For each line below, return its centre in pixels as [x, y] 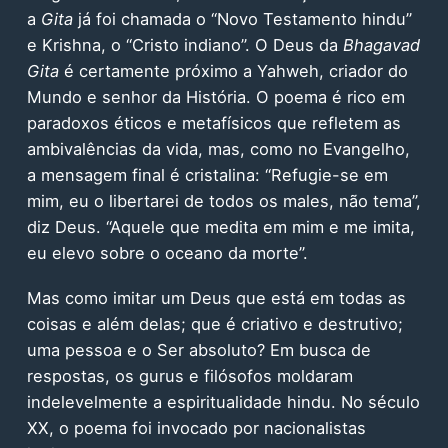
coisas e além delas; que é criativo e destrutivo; [214, 324]
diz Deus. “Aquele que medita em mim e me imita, [220, 227]
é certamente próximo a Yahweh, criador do [233, 71]
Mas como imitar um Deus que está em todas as [216, 298]
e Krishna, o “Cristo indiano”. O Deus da [184, 45]
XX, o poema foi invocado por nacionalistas [196, 428]
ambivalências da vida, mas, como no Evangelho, [218, 149]
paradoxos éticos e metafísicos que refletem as [213, 123]
